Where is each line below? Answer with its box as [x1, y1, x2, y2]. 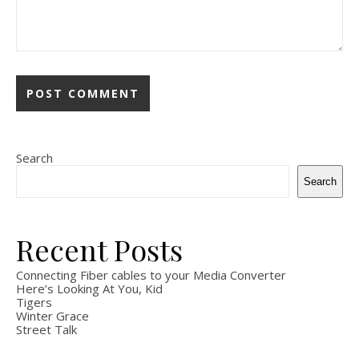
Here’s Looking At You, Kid [16, 280, 163, 296]
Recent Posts [16, 230, 183, 268]
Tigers [16, 294, 52, 310]
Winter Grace [16, 308, 89, 324]
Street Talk [16, 321, 77, 337]
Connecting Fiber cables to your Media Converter [16, 267, 286, 283]
